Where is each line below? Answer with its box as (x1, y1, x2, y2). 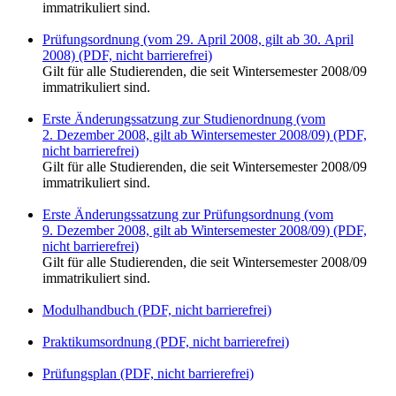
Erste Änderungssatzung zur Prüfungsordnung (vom (42, 206, 333, 222)
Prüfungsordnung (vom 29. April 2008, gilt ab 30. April (42, 31, 354, 47)
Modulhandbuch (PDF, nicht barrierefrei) (42, 301, 271, 317)
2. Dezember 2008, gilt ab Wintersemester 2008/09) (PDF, (42, 126, 367, 142)
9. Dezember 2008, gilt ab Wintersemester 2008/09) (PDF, (42, 222, 367, 238)
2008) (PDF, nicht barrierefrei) (42, 47, 212, 63)
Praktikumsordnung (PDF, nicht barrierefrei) (42, 333, 289, 349)
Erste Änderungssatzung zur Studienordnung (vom (42, 110, 325, 126)
